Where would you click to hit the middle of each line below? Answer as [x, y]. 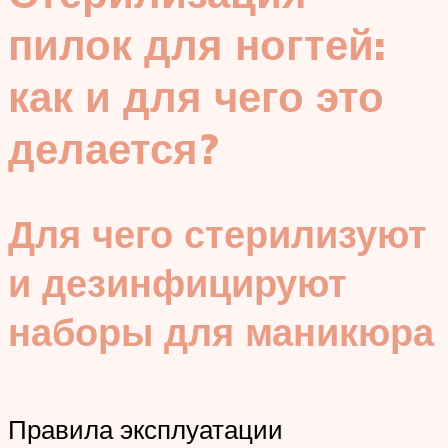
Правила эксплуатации [145, 429]
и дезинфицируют [177, 282]
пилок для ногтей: [196, 44]
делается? [113, 148]
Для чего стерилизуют [217, 233]
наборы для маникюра [221, 331]
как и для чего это [196, 96]
